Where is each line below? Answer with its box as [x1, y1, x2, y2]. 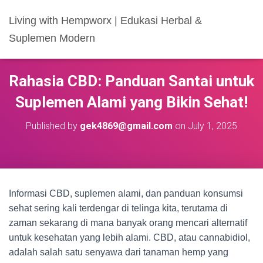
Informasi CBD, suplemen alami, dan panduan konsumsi [9, 188, 243, 198]
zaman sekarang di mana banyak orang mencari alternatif [9, 218, 247, 228]
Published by [26, 120, 80, 131]
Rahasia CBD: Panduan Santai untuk [9, 72, 254, 90]
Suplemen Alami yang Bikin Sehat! [15, 93, 248, 111]
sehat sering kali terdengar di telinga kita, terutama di [9, 203, 228, 213]
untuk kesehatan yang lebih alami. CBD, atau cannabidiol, [9, 232, 250, 242]
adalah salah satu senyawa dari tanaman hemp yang [9, 247, 228, 257]
